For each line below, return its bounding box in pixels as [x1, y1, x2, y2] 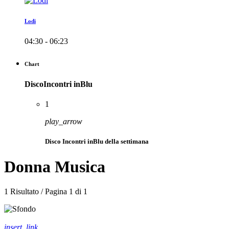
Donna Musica [4, 157, 105, 176]
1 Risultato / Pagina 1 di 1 [4, 187, 87, 196]
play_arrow [45, 117, 82, 126]
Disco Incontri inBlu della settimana [45, 138, 149, 146]
